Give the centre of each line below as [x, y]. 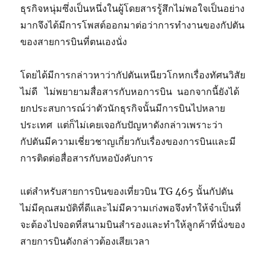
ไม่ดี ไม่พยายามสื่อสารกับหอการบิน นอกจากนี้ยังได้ [130, 92]
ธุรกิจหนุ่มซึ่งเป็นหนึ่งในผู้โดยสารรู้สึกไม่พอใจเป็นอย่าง [133, 9]
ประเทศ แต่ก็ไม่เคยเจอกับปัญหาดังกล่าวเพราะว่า [122, 125]
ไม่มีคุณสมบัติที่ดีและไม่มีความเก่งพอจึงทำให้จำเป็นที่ [131, 208]
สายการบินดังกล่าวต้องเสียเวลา [88, 241]
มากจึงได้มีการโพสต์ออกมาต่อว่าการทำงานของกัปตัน [133, 25]
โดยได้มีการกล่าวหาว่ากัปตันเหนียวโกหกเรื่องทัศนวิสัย [133, 75]
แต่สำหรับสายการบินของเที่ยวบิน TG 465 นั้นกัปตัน [127, 191]
